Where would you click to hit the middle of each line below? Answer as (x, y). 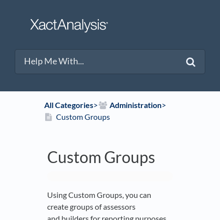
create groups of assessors (91, 207)
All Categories (69, 105)
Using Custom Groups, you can (99, 195)
